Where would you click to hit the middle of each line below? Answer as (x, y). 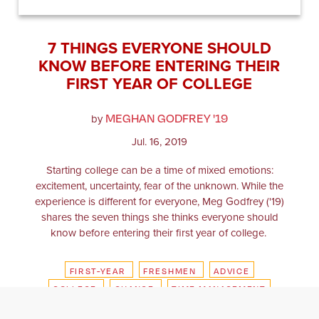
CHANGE (134, 288)
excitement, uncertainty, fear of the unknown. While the (159, 185)
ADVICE (232, 270)
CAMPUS (152, 306)
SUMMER (93, 306)
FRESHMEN (170, 270)
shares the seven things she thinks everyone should (159, 217)
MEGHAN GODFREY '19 (167, 117)
